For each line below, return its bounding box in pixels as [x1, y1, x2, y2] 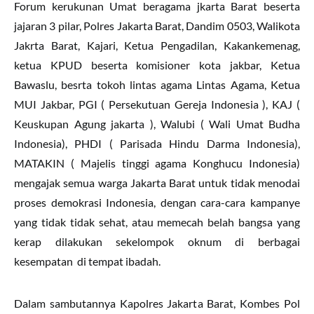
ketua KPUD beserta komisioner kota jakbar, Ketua [14, 58, 300, 72]
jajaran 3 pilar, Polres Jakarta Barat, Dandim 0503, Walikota [14, 19, 300, 33]
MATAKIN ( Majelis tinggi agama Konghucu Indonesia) [14, 156, 300, 170]
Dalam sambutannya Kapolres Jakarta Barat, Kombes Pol [14, 296, 300, 310]
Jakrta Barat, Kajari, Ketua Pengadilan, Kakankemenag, [14, 39, 300, 53]
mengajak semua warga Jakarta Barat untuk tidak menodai [14, 176, 300, 190]
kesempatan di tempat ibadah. [14, 254, 161, 268]
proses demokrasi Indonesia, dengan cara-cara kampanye [14, 196, 300, 210]
